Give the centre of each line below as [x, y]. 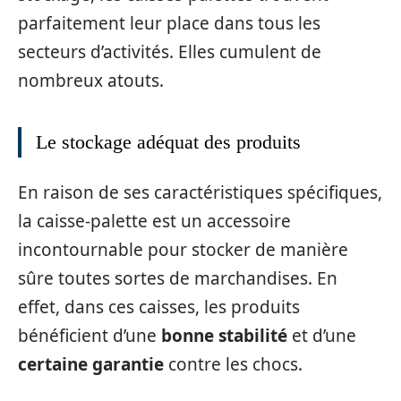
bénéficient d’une [90, 335]
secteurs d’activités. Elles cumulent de [170, 52]
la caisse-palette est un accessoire [154, 221]
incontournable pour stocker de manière [183, 249]
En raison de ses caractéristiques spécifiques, [200, 192]
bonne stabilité [224, 335]
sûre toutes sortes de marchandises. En [178, 278]
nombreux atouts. [91, 81]
